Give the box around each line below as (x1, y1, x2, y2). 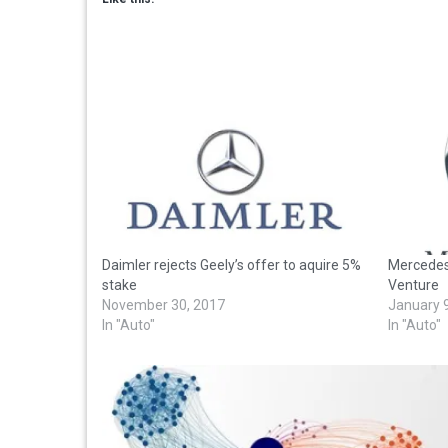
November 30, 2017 (102, 297, 225, 314)
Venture (388, 277, 440, 294)
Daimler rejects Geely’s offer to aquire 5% (102, 257, 361, 274)
